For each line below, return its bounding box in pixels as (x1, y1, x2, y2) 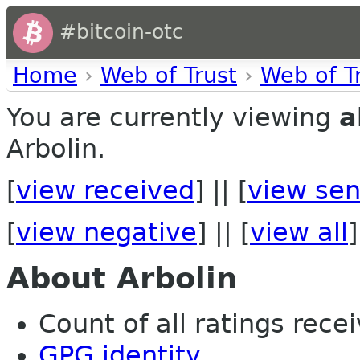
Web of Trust (100, 63, 237, 88)
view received (16, 176, 194, 205)
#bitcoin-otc (53, 20, 183, 43)
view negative (16, 218, 197, 247)
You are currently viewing (6, 103, 339, 132)
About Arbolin (6, 261, 237, 297)
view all (250, 218, 348, 247)
